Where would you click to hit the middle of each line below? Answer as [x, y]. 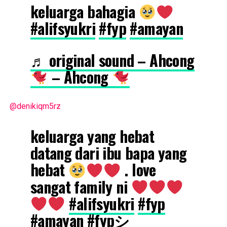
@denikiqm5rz [35, 106]
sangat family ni [81, 186]
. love [139, 170]
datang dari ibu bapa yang [108, 153]
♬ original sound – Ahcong [112, 60]
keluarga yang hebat [92, 136]
